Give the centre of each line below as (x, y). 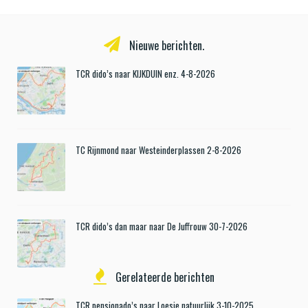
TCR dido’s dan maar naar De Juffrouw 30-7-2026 (162, 227)
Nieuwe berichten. (165, 46)
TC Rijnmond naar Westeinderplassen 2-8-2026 (158, 150)
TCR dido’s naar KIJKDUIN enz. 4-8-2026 (145, 74)
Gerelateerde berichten (164, 277)
